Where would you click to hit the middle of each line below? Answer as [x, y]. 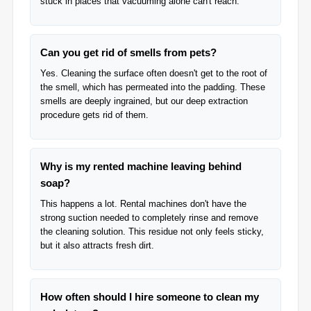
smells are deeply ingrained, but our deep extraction [144, 101]
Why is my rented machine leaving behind [141, 166]
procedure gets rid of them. [94, 115]
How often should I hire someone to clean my [150, 297]
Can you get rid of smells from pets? [128, 52]
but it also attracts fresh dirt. [97, 245]
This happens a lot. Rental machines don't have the [143, 204]
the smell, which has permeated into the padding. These [153, 87]
